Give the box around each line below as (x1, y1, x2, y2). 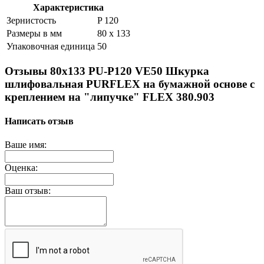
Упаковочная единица (6, 41, 95, 52)
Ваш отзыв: (5, 185, 51, 196)
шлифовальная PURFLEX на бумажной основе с (5, 78, 255, 91)
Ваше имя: (5, 139, 47, 150)
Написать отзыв (5, 116, 74, 127)
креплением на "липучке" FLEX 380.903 (5, 91, 214, 104)
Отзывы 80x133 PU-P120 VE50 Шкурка (5, 65, 209, 78)
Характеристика (33, 2, 104, 13)
